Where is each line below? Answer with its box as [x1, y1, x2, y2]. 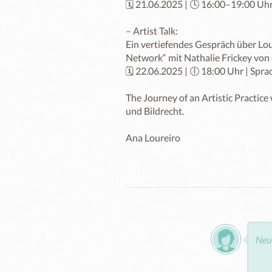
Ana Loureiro [126, 132, 180, 143]
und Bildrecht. [126, 105, 184, 117]
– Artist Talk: [126, 25, 178, 36]
